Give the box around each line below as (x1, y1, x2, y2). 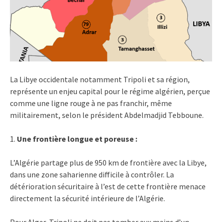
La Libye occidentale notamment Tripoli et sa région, (10, 74, 190, 84)
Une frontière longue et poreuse (17, 133, 134, 144)
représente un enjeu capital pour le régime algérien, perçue (10, 86, 210, 96)
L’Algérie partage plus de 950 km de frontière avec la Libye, (10, 157, 207, 167)
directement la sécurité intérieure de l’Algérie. (10, 193, 165, 203)
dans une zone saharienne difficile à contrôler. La (10, 169, 174, 179)
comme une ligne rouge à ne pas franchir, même (10, 98, 172, 108)
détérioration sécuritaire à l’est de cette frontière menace (10, 181, 206, 191)
